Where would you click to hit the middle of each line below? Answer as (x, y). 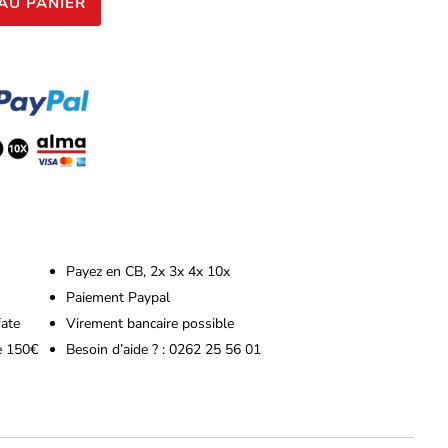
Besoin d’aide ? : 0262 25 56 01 (164, 350)
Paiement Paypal (118, 298)
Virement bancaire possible (150, 324)
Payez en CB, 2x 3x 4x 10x (148, 272)
